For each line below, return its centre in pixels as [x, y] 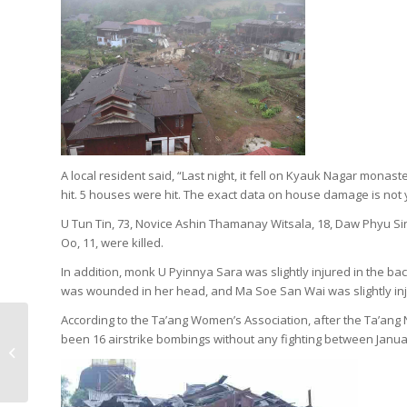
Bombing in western [86, 332]
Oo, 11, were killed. [112, 242]
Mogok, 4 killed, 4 [78, 351]
